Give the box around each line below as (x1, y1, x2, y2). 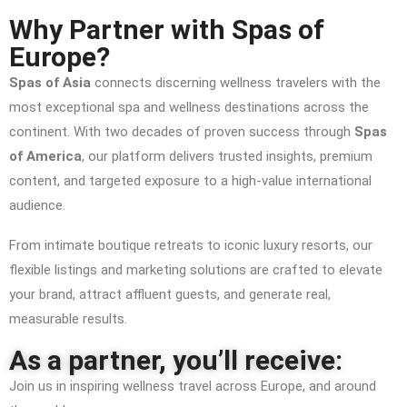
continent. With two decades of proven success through (9, 124, 354, 140)
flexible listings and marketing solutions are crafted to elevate (9, 262, 382, 278)
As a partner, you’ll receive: (9, 344, 342, 376)
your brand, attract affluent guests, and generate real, (9, 286, 331, 303)
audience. (9, 197, 65, 213)
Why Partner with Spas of (9, 14, 324, 45)
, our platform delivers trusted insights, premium (82, 148, 372, 164)
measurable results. (9, 311, 127, 327)
